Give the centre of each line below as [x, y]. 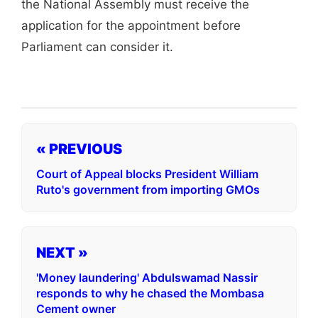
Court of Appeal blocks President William [147, 174]
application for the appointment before [131, 26]
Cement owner [76, 309]
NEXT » [62, 253]
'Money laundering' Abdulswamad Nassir [147, 278]
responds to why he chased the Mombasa [150, 293]
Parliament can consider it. [97, 47]
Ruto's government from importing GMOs [148, 190]
